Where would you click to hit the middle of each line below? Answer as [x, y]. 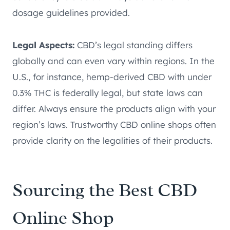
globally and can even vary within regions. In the [113, 61]
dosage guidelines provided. [71, 12]
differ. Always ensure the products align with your [114, 108]
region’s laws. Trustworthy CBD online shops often [114, 124]
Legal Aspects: [43, 45]
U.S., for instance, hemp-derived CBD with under [112, 76]
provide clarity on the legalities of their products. [112, 140]
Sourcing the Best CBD [105, 190]
